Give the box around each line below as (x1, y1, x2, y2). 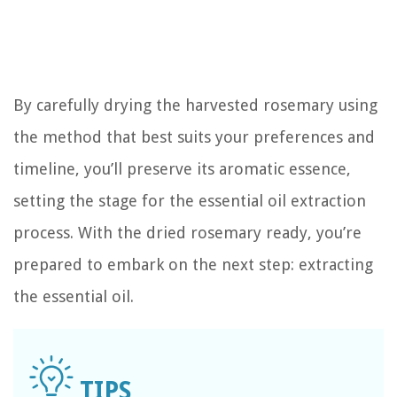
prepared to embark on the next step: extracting (13, 254, 373, 274)
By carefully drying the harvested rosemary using (13, 95, 378, 114)
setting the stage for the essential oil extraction (13, 191, 366, 210)
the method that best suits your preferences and (13, 127, 375, 146)
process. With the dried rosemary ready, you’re (13, 222, 362, 242)
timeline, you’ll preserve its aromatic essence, (13, 159, 351, 178)
